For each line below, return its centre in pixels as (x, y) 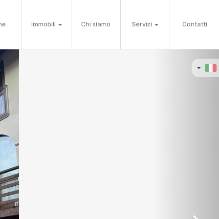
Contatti (195, 24)
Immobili (44, 24)
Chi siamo (96, 24)
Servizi (143, 24)
